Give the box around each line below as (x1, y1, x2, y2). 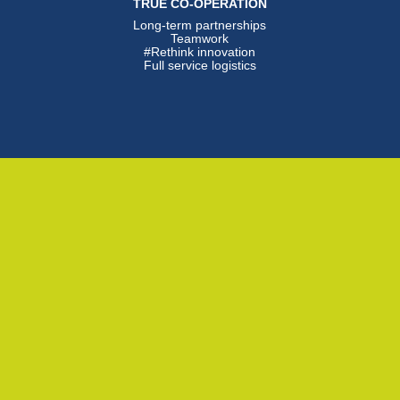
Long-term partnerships (133, 18, 267, 33)
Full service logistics (143, 58, 256, 73)
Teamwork (171, 31, 229, 46)
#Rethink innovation (144, 45, 256, 60)
